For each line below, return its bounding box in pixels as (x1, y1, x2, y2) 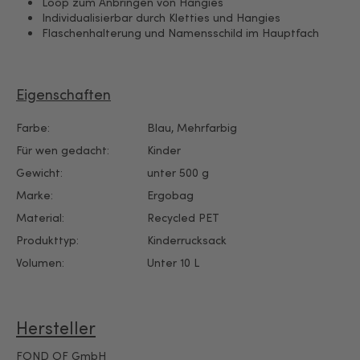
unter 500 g (147, 164, 209, 180)
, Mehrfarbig (171, 119, 237, 135)
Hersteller (16, 314, 96, 339)
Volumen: (16, 254, 64, 270)
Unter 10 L (147, 254, 199, 270)
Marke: (16, 186, 53, 202)
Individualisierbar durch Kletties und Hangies (42, 9, 280, 25)
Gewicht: (16, 164, 63, 180)
